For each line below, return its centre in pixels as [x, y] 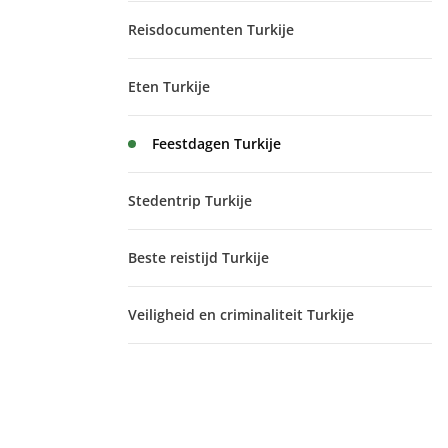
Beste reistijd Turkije [198, 257]
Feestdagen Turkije [216, 143]
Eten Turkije [169, 86]
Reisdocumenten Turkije [211, 29]
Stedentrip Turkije [190, 200]
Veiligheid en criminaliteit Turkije [241, 314]
